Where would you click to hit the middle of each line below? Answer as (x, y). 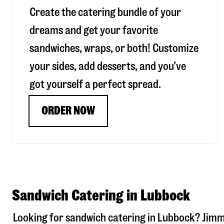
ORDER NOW (68, 111)
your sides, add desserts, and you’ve (108, 66)
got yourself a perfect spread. (95, 84)
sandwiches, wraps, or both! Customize (114, 48)
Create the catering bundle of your (105, 12)
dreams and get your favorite (94, 30)
